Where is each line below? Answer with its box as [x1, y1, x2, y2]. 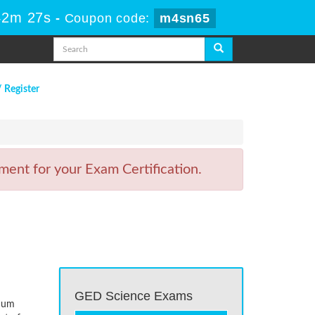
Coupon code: [64, 11, 154, 25]
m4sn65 [159, 11, 210, 25]
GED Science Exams [74, 289, 193, 303]
